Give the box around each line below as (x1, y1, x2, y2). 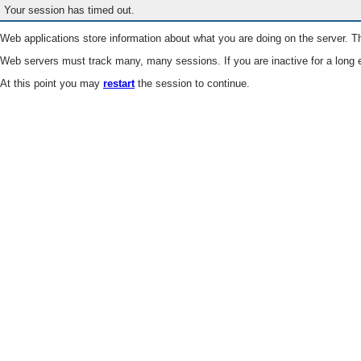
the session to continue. (135, 77, 250, 90)
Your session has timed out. (4, 4, 135, 17)
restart (103, 77, 135, 90)
